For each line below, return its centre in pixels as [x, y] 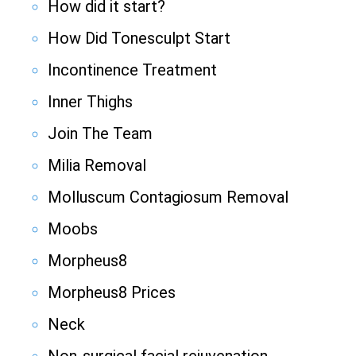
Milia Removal [97, 166]
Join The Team [100, 134]
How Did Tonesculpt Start [139, 39]
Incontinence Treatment [132, 70]
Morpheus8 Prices [112, 293]
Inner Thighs [90, 102]
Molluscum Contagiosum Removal [168, 197]
